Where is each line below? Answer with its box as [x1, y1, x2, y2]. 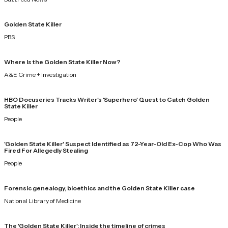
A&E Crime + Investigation [4, 70, 76, 78]
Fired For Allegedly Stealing [4, 146, 88, 154]
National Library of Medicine [4, 196, 81, 205]
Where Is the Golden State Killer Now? [4, 58, 121, 66]
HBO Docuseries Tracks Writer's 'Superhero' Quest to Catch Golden [4, 95, 210, 103]
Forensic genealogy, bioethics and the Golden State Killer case [4, 184, 195, 192]
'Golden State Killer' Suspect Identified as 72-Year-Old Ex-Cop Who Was [4, 139, 221, 148]
